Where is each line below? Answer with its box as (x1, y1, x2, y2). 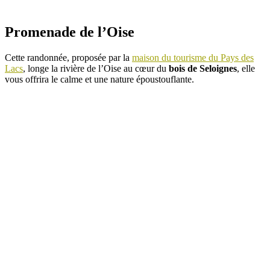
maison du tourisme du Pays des (132, 52, 254, 63)
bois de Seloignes (169, 63, 237, 74)
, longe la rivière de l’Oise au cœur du (23, 63, 169, 74)
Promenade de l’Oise (5, 24, 138, 40)
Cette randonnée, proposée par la (5, 52, 132, 63)
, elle (237, 63, 255, 74)
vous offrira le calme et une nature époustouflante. (5, 74, 194, 85)
